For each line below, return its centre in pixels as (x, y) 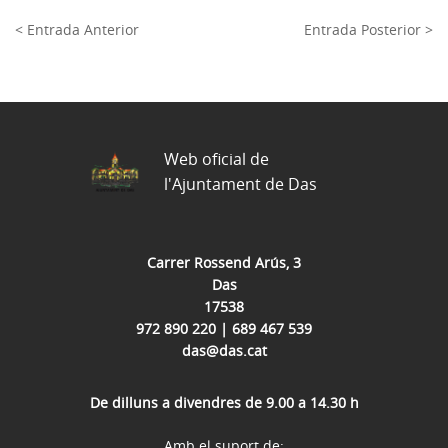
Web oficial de (216, 159)
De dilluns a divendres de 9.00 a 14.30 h (224, 402)
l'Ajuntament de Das (240, 184)
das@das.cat (224, 350)
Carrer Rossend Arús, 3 (224, 262)
